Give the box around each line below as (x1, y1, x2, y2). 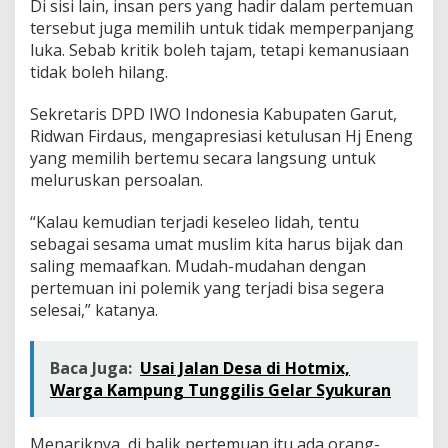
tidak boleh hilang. (30, 60, 168, 83)
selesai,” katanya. (30, 298, 158, 321)
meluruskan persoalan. (30, 168, 203, 191)
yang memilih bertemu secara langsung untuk (30, 146, 376, 169)
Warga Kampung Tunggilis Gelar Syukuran (50, 378, 391, 401)
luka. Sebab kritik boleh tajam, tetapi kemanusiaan (30, 38, 409, 61)
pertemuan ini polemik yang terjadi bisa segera (30, 276, 384, 299)
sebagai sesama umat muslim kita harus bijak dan (30, 232, 403, 255)
